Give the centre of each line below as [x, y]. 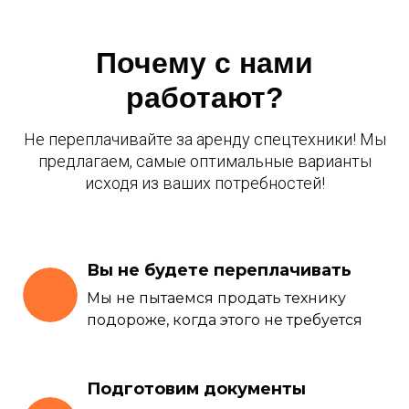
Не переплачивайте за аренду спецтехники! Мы [204, 139]
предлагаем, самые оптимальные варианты [204, 161]
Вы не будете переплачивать [219, 270]
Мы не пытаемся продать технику [216, 298]
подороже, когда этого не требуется [225, 320]
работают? [204, 97]
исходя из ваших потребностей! [204, 183]
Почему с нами [204, 63]
